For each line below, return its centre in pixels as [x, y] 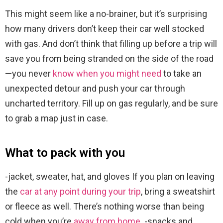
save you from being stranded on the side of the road [109, 59]
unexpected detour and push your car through [95, 89]
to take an [181, 74]
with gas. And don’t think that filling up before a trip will [111, 44]
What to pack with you [65, 153]
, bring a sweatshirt [178, 192]
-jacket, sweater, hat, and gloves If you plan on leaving [110, 177]
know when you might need [107, 74]
